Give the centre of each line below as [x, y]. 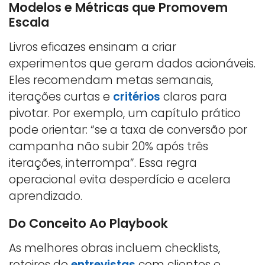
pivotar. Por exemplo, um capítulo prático [125, 113]
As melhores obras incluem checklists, [114, 248]
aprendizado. [46, 196]
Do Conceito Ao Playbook [88, 223]
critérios [137, 96]
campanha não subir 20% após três [109, 146]
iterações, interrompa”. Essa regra [103, 163]
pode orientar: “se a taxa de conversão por [128, 130]
